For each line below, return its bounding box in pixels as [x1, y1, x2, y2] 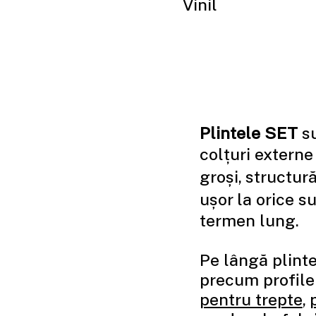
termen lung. [199, 209, 303, 230]
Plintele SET [199, 122, 298, 142]
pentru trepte [199, 288, 303, 309]
